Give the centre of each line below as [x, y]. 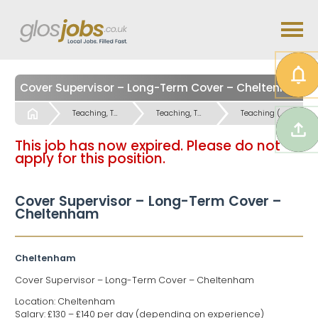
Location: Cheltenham [65, 302]
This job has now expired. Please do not [148, 146]
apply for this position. [90, 158]
